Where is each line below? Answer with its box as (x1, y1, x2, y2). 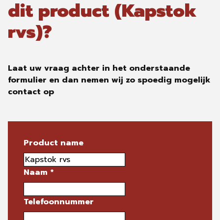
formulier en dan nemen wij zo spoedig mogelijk (8, 74, 210, 86)
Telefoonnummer (24, 196, 94, 208)
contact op (8, 86, 54, 98)
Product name (24, 137, 83, 149)
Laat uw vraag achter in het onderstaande (8, 62, 190, 74)
